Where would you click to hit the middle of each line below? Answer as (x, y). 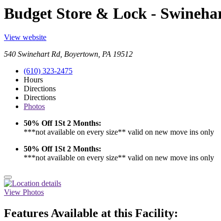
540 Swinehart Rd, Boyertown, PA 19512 (68, 54)
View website (25, 37)
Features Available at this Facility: (91, 213)
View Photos (24, 192)
